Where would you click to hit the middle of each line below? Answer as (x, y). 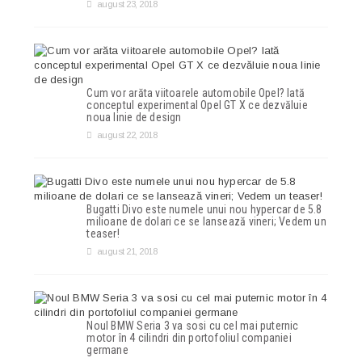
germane (107, 349)
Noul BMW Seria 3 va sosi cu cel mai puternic (193, 325)
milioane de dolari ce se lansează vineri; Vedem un (206, 221)
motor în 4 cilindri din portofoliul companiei (189, 337)
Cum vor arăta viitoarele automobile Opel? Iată (196, 93)
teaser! (103, 233)
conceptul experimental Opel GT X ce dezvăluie (197, 105)
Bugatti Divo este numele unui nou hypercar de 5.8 (204, 209)
